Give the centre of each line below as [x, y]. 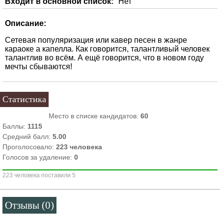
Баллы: [15, 126]
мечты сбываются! [39, 66]
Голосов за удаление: [38, 157]
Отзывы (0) [29, 205]
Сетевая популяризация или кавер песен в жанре [96, 40]
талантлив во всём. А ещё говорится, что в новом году [104, 57]
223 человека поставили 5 [39, 175]
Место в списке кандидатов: [95, 116]
